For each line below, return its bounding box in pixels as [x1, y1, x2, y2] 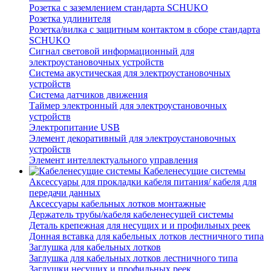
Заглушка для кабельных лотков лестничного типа [29, 253, 238, 264]
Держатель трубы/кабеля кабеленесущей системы [29, 209, 233, 220]
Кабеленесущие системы [143, 166, 246, 177]
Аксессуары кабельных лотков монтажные [29, 198, 206, 209]
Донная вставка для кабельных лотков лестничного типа [29, 231, 264, 242]
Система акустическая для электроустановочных [29, 68, 230, 79]
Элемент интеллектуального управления [29, 155, 198, 166]
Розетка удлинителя [29, 13, 111, 24]
